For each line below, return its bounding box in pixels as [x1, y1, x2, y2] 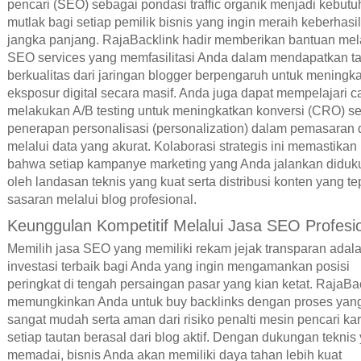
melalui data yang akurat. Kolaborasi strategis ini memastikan [6, 139, 357, 154]
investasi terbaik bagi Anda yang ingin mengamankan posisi [6, 259, 350, 274]
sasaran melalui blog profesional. [6, 193, 197, 207]
